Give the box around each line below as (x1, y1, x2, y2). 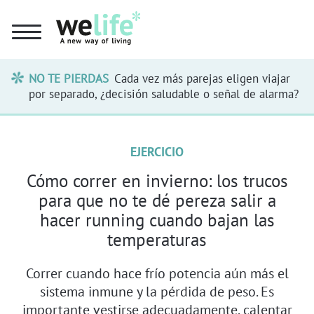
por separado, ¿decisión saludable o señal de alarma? (29, 86, 299, 102)
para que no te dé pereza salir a (38, 189, 276, 212)
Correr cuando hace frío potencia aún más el (25, 264, 289, 282)
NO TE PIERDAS (29, 70, 109, 86)
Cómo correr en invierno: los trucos (26, 169, 288, 192)
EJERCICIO (130, 143, 184, 160)
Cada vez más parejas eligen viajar (114, 70, 290, 86)
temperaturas (107, 228, 207, 251)
